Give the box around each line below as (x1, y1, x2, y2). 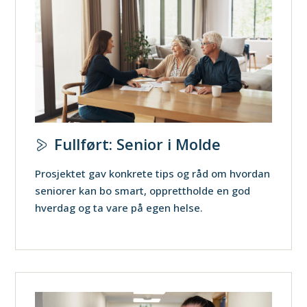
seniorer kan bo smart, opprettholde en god (35, 183, 251, 197)
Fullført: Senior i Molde (54, 133, 221, 154)
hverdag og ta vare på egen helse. (35, 200, 204, 214)
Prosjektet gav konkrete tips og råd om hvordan (35, 166, 271, 180)
